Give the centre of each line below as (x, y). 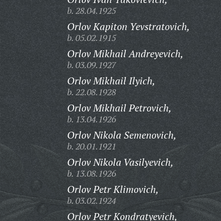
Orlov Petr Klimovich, (113, 189)
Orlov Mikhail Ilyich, (111, 81)
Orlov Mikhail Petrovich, (119, 108)
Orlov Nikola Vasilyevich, (120, 162)
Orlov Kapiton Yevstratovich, (128, 26)
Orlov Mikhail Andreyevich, (125, 54)
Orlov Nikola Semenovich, (122, 135)
